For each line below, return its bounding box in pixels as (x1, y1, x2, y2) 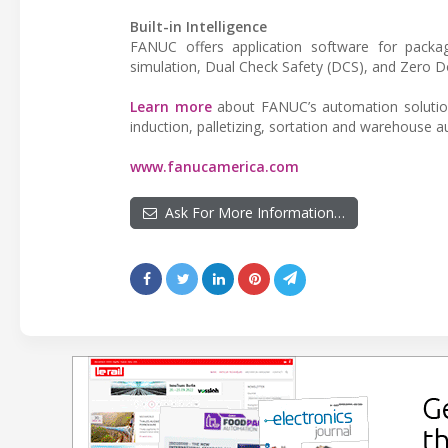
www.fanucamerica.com (130, 157, 299, 177)
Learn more (130, 97, 212, 117)
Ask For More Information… (157, 203, 345, 223)
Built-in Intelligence (130, 17, 267, 37)
